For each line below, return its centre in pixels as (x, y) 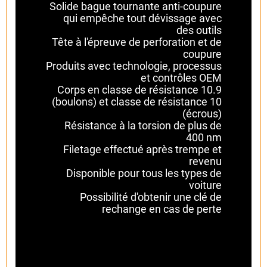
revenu (205, 161)
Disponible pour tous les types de (144, 173)
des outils (199, 30)
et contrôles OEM (181, 77)
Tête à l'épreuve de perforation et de (137, 42)
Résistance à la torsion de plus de (143, 125)
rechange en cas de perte (162, 209)
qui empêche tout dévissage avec (142, 18)
